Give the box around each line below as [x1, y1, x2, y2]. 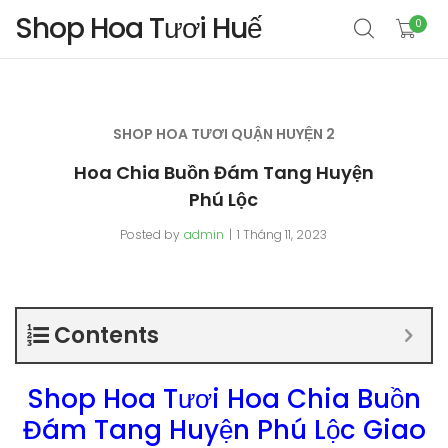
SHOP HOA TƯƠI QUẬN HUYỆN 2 [112, 124, 335, 144]
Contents [54, 320, 159, 351]
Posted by [120, 226, 181, 243]
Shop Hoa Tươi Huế [15, 9, 262, 48]
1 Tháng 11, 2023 [237, 226, 328, 243]
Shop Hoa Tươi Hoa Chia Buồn [27, 381, 421, 417]
